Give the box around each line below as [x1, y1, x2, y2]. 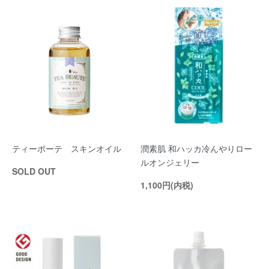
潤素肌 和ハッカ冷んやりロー [141, 142, 252, 154]
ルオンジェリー [141, 156, 199, 168]
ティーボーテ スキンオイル [12, 142, 121, 154]
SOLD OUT [12, 165, 56, 177]
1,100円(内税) [141, 179, 193, 191]
